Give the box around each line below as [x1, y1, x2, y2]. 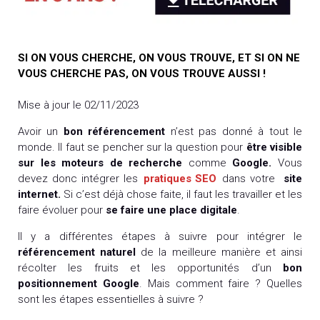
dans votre [218, 172, 284, 186]
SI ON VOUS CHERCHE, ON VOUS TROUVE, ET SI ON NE [18, 51, 300, 64]
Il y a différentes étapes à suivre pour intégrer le [18, 230, 302, 244]
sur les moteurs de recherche [18, 156, 183, 170]
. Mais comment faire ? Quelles [139, 277, 303, 291]
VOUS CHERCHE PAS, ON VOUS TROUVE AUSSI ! [18, 66, 266, 80]
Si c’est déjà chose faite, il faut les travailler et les [61, 188, 302, 201]
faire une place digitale [121, 204, 237, 217]
